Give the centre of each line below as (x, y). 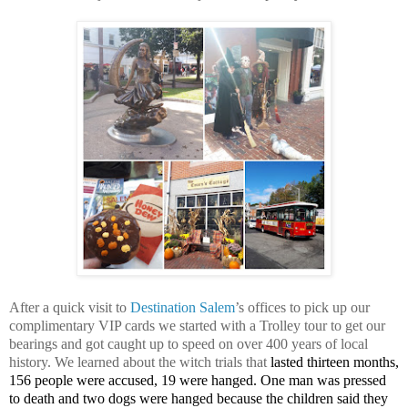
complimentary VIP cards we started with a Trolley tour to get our (197, 325)
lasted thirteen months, (335, 362)
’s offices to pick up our (302, 307)
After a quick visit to (70, 307)
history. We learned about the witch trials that (140, 362)
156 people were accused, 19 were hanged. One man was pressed (198, 380)
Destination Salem (183, 307)
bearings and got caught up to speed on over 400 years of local (189, 343)
